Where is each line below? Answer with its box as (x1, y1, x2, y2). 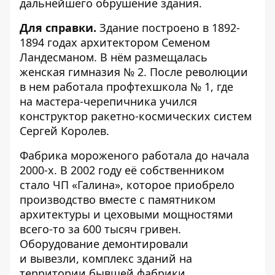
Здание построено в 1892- (96, 20, 240, 35)
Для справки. (20, 20, 96, 35)
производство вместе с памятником (20, 192, 215, 207)
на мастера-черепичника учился (20, 94, 197, 109)
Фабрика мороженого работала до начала (20, 148, 249, 163)
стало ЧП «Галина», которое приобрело (20, 177, 234, 192)
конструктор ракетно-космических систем (20, 109, 252, 123)
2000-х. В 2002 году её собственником (20, 163, 224, 177)
